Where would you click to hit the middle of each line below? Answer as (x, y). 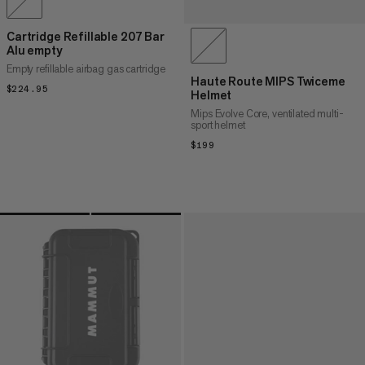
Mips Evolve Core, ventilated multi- (267, 114)
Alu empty (34, 50)
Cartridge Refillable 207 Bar (86, 36)
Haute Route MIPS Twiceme (268, 81)
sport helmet (218, 125)
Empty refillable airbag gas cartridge (86, 68)
